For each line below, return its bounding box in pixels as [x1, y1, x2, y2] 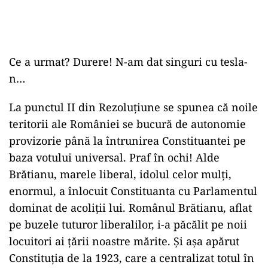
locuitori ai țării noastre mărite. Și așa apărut [9, 234, 239, 248]
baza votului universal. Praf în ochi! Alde [9, 150, 220, 165]
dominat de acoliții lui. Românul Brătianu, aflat [9, 200, 252, 215]
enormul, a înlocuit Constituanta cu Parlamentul [9, 184, 257, 198]
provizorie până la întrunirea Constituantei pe [9, 133, 246, 148]
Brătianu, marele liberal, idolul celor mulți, [9, 167, 232, 181]
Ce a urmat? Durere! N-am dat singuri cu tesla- [9, 54, 248, 69]
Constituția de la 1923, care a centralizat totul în [9, 251, 254, 265]
